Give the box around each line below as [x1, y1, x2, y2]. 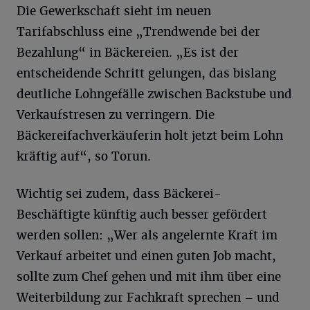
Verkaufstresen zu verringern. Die [17, 107, 215, 122]
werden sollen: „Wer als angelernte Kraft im [17, 227, 277, 243]
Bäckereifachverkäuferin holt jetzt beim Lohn [17, 127, 283, 143]
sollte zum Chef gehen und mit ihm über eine [17, 268, 281, 284]
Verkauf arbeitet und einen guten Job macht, [17, 248, 276, 264]
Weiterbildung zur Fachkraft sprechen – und [17, 289, 280, 305]
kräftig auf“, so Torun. [17, 148, 151, 164]
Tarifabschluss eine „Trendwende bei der [17, 24, 260, 39]
